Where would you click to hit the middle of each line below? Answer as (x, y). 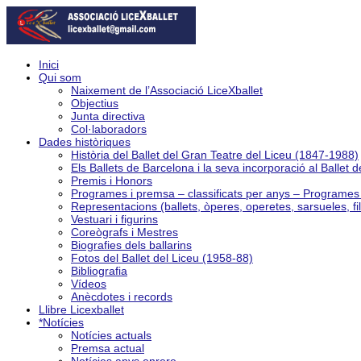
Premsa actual (108, 348)
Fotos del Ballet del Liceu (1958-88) (162, 258)
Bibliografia (99, 271)
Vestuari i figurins (114, 219)
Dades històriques (85, 142)
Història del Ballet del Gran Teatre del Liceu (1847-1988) (215, 155)
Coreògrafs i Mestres (124, 232)
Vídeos (89, 284)
